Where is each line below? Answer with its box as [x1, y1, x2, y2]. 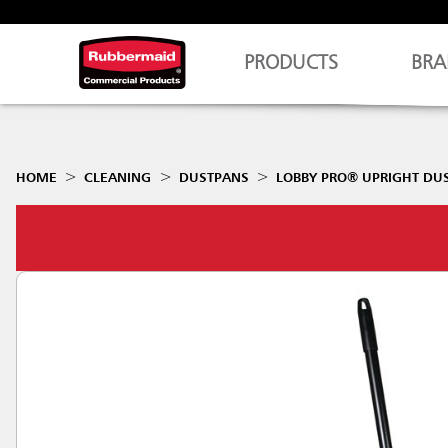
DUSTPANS [178, 171, 249, 185]
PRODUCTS [244, 54, 339, 74]
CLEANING [84, 171, 152, 185]
